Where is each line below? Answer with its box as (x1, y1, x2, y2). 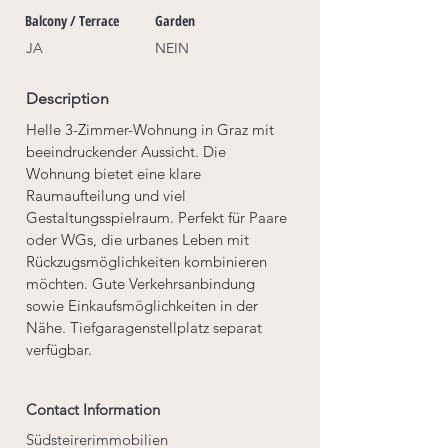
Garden (155, 11, 195, 30)
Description (26, 89, 109, 108)
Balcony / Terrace (25, 11, 119, 30)
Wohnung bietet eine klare (26, 164, 205, 183)
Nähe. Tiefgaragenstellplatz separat (26, 318, 266, 337)
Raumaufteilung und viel (26, 186, 190, 205)
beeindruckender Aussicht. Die (26, 142, 230, 161)
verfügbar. (26, 340, 92, 359)
